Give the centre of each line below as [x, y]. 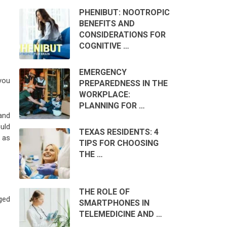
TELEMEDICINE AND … [120, 214]
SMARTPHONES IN [114, 203]
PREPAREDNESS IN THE [123, 84]
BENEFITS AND [107, 24]
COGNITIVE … [104, 46]
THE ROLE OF [104, 192]
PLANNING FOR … [112, 106]
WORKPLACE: [104, 95]
